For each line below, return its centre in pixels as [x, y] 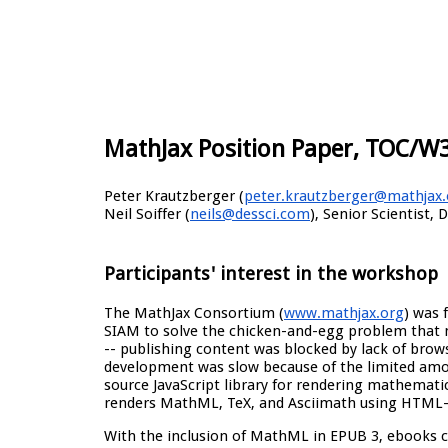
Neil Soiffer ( [147, 214]
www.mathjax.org [344, 313]
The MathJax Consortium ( [194, 313]
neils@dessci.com [250, 214]
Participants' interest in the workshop [271, 273]
